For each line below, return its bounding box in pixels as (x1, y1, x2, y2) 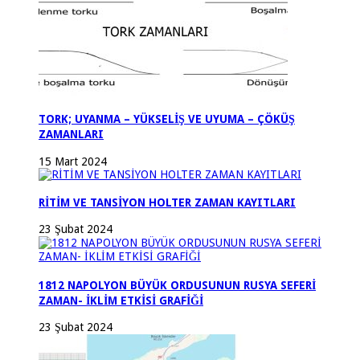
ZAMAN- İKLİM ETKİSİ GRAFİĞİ (39, 293, 203, 307)
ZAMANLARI (39, 128, 104, 141)
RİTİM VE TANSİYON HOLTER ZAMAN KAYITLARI (39, 195, 296, 209)
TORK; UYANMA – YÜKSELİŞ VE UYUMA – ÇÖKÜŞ (39, 112, 295, 126)
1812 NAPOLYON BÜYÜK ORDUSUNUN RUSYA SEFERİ (39, 278, 316, 292)
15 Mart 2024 (39, 154, 107, 168)
